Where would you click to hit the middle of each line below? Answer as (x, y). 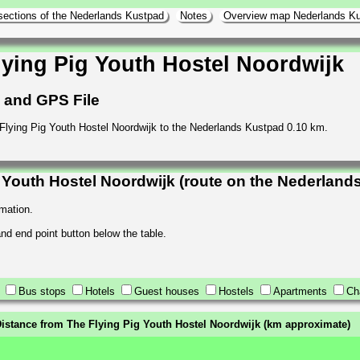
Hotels (100, 291)
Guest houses (167, 291)
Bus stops (42, 291)
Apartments (300, 291)
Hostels (236, 291)
